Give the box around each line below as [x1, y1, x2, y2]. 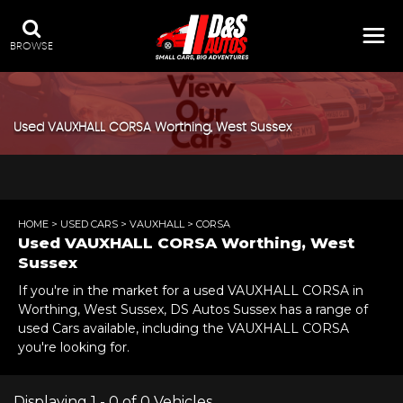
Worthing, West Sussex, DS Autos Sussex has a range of [18, 301, 368, 318]
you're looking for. [18, 339, 130, 356]
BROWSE [10, 40, 53, 51]
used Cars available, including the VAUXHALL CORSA [18, 320, 349, 337]
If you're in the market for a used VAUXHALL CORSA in [18, 282, 363, 300]
